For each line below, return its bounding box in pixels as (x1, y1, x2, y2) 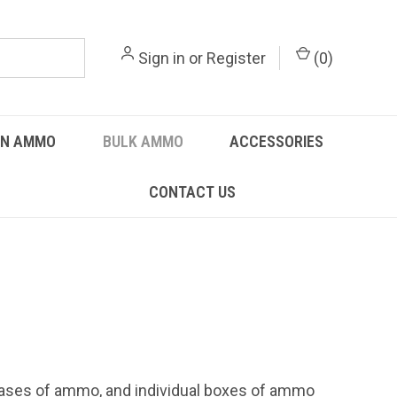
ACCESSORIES (229, 132, 323, 151)
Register (206, 48, 266, 67)
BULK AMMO (102, 132, 183, 151)
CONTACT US (149, 183, 237, 201)
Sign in (138, 48, 185, 67)
